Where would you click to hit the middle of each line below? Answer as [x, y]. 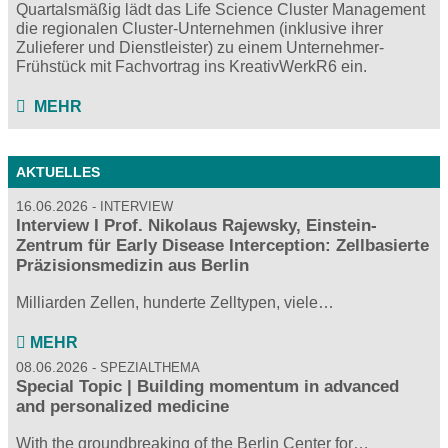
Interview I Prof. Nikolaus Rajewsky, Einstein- [196, 226]
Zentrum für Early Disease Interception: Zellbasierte [222, 246]
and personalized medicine [122, 407]
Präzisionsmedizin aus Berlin [132, 266]
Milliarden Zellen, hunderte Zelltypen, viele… [175, 303]
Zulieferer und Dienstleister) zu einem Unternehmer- [200, 47]
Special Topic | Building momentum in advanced [207, 387]
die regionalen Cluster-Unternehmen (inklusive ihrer [199, 28]
